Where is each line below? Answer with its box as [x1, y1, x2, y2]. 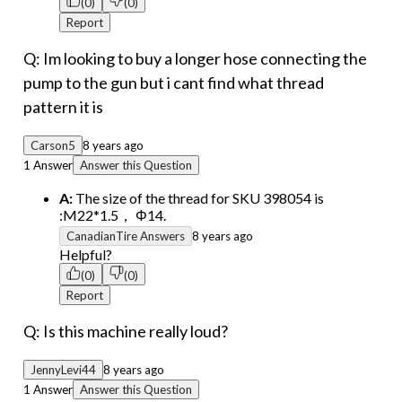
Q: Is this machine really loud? [23, 321, 228, 342]
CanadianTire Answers [66, 229, 185, 244]
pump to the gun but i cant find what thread [23, 73, 324, 93]
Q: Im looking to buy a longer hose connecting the [23, 48, 367, 69]
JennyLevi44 [31, 363, 96, 378]
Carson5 [31, 138, 75, 153]
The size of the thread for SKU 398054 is [73, 189, 324, 207]
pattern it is [23, 97, 103, 118]
